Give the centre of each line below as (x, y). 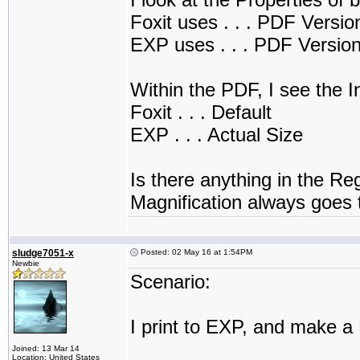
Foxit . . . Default (201, 112)
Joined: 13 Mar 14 (46, 348)
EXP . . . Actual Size (217, 135)
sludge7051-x (43, 253)
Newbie (26, 263)
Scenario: (170, 282)
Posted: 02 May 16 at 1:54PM (195, 252)
